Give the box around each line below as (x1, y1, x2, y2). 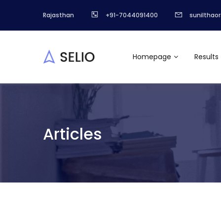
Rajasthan (43, 11, 74, 19)
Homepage (133, 52, 171, 62)
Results (194, 52, 219, 62)
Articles (43, 123, 102, 146)
